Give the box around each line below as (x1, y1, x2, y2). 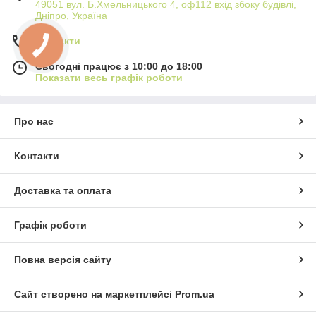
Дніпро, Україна (35, 10, 107, 22)
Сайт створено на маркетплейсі (14, 288, 175, 300)
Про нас (14, 116, 54, 128)
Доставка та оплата (14, 185, 111, 197)
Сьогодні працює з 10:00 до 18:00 (35, 61, 202, 73)
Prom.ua (175, 288, 214, 300)
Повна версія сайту (14, 254, 111, 266)
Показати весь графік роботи (35, 72, 183, 84)
